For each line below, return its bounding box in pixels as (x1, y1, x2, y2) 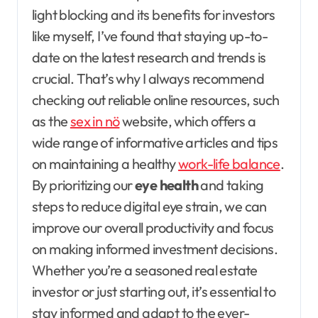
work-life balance (178, 155, 280, 173)
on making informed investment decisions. (32, 240, 278, 258)
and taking (198, 176, 264, 194)
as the (32, 112, 70, 131)
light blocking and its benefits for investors (32, 6, 275, 24)
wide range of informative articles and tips (32, 133, 278, 152)
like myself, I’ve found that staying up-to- (32, 27, 268, 45)
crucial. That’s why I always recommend (32, 70, 265, 88)
